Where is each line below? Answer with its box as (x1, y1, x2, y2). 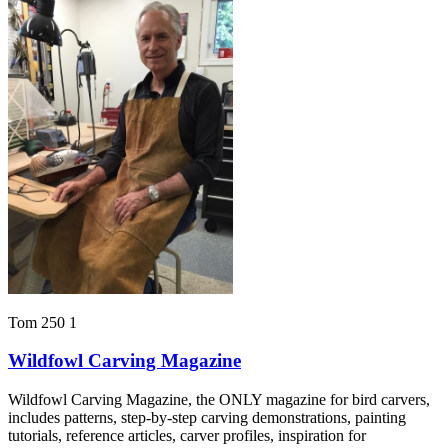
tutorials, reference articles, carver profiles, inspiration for (8, 426, 366, 444)
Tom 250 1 (8, 313, 77, 331)
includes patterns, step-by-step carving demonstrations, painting (8, 408, 406, 426)
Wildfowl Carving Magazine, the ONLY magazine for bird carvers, (8, 390, 430, 408)
